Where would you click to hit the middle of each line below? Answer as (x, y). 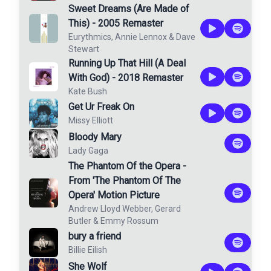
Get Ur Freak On (101, 107)
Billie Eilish (88, 250)
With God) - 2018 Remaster (126, 78)
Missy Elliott (91, 120)
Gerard (168, 209)
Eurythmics (90, 37)
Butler (80, 221)
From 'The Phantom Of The (125, 181)
